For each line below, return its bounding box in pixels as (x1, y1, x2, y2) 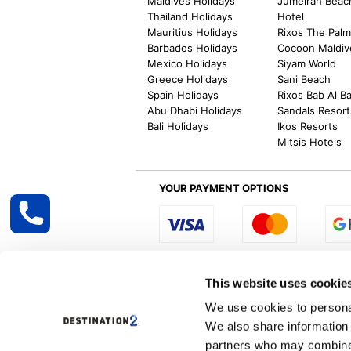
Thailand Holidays (147, 9, 233, 23)
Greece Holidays (147, 72, 229, 85)
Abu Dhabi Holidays (147, 103, 243, 117)
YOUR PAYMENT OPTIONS (159, 181, 290, 194)
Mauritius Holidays (147, 25, 238, 38)
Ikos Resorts (277, 119, 338, 132)
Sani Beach (277, 72, 331, 85)
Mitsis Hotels (277, 135, 342, 148)
